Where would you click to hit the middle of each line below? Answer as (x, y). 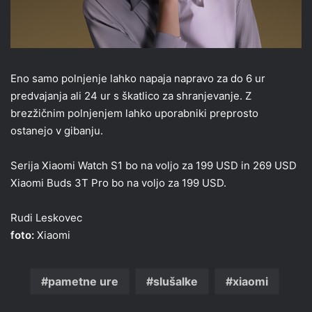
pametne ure (83, 282)
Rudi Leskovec (46, 218)
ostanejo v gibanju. (57, 131)
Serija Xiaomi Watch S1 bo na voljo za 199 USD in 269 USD (154, 166)
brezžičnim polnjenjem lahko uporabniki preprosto (134, 114)
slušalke (175, 282)
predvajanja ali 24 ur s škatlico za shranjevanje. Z (131, 96)
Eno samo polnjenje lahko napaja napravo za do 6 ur (138, 79)
